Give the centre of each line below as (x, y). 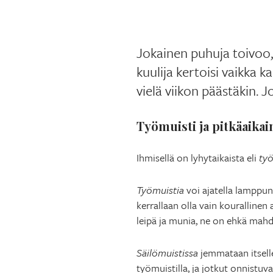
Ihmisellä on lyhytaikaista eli (198, 157)
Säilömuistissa (167, 252)
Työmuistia (160, 190)
